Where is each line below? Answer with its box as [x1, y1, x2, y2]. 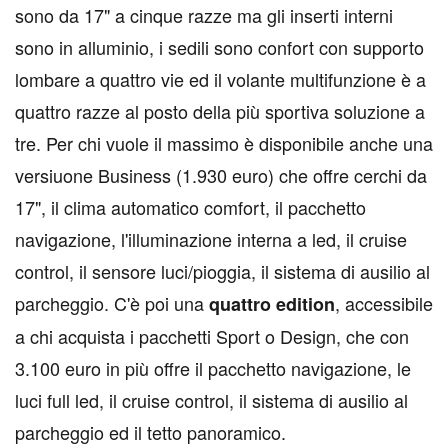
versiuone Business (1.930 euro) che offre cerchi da [15, 162, 427, 188]
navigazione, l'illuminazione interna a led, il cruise [15, 226, 407, 252]
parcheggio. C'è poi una [15, 290, 209, 316]
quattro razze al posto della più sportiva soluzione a [15, 98, 425, 124]
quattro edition [209, 291, 335, 317]
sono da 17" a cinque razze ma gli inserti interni [15, 2, 393, 28]
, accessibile [335, 290, 433, 316]
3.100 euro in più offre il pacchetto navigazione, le [15, 355, 411, 381]
